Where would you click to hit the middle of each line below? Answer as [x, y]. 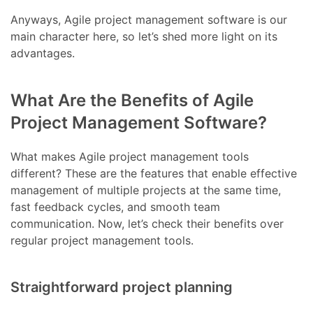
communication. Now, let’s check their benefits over [147, 224]
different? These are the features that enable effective [154, 174]
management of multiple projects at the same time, [146, 190]
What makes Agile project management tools [130, 157]
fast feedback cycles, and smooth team [116, 207]
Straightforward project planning [122, 287]
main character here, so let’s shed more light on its [144, 37]
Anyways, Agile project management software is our [149, 20]
